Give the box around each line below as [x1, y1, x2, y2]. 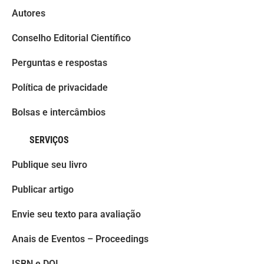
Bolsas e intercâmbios [12, 107, 105, 118]
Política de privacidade [12, 82, 108, 93]
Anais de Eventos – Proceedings [12, 233, 148, 245]
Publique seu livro [12, 159, 87, 170]
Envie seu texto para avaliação [12, 209, 141, 220]
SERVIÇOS [29, 134, 69, 146]
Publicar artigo [12, 184, 74, 195]
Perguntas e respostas [12, 57, 107, 68]
